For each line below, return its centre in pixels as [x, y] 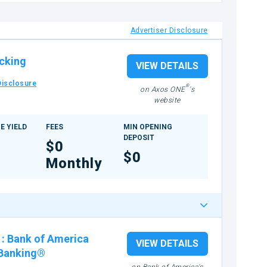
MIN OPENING [148, 127]
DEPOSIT [139, 138]
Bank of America [48, 239]
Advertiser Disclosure [169, 30]
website [167, 100]
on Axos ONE [163, 89]
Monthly [74, 163]
